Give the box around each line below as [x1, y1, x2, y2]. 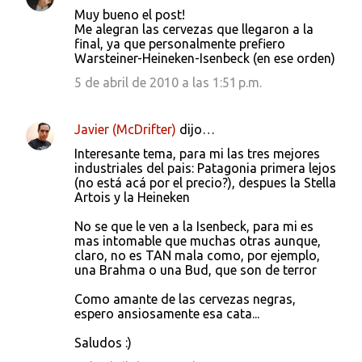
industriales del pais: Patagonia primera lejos [74, 161, 336, 175]
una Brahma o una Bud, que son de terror [74, 263, 317, 277]
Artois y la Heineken [74, 190, 190, 204]
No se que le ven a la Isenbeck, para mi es [74, 219, 314, 234]
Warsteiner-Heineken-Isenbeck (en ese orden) [74, 51, 335, 65]
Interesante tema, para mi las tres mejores [74, 146, 320, 161]
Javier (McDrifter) [74, 122, 176, 137]
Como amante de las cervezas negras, [74, 292, 296, 306]
